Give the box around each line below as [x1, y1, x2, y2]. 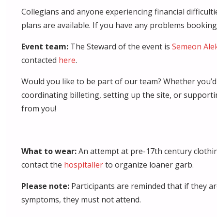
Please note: [21, 180, 71, 191]
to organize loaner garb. [103, 159, 194, 170]
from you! [21, 103, 56, 114]
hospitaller [64, 159, 103, 170]
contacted [21, 54, 59, 65]
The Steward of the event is [68, 41, 172, 52]
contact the [21, 159, 64, 170]
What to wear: [21, 145, 78, 156]
